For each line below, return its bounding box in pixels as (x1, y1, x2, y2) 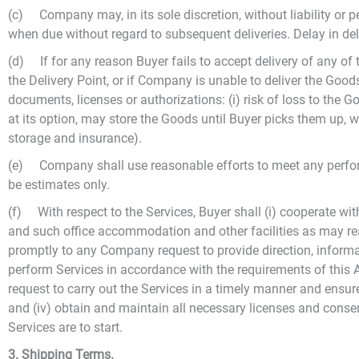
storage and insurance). (8, 131, 142, 146)
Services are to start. (8, 320, 123, 335)
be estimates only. (8, 177, 110, 192)
